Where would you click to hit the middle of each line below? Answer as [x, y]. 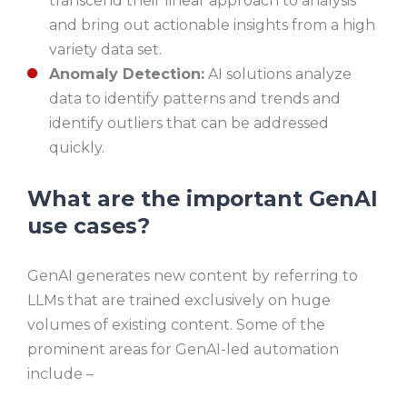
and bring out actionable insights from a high [212, 25]
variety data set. [105, 49]
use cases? [89, 226]
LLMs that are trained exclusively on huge [179, 300]
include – [62, 374]
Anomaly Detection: [127, 74]
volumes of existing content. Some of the [176, 325]
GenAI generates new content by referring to [193, 276]
